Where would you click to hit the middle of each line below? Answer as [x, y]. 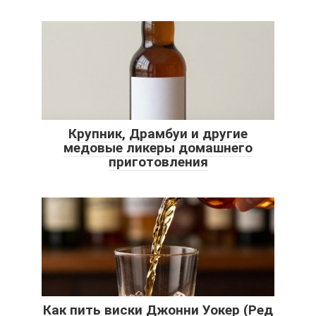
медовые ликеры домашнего [158, 148]
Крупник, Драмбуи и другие [158, 134]
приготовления [158, 162]
